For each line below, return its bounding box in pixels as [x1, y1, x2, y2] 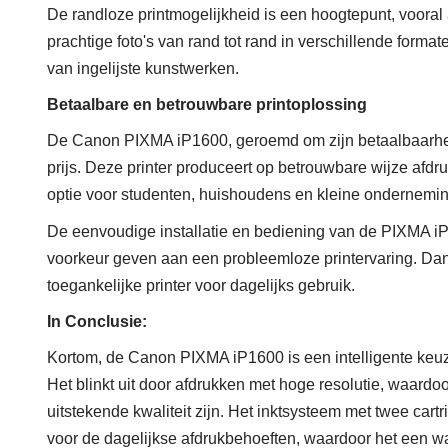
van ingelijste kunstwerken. [47, 60, 239, 78]
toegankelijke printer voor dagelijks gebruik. [47, 277, 355, 295]
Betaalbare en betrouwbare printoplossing [47, 96, 367, 114]
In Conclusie [47, 313, 142, 331]
